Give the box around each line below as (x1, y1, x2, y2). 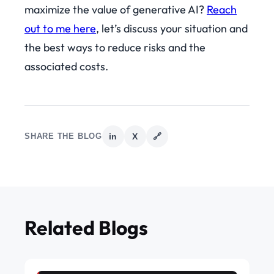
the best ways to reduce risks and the (24, 40, 206, 55)
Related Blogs (24, 215, 148, 240)
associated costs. (24, 59, 108, 74)
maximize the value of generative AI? (24, 2, 207, 17)
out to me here (24, 21, 96, 36)
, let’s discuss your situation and (96, 21, 248, 36)
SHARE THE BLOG (24, 131, 102, 141)
